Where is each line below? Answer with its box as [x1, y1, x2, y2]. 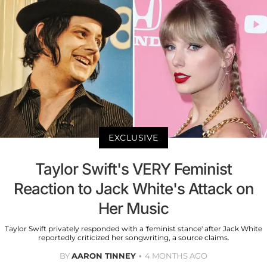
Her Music [98, 198, 169, 218]
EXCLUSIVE [108, 132, 159, 143]
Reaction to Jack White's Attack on [13, 179, 254, 198]
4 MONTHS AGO [145, 250, 207, 260]
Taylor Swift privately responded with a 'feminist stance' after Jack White [5, 223, 262, 233]
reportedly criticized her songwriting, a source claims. [38, 232, 229, 242]
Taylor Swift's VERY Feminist [35, 159, 232, 178]
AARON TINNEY [72, 250, 136, 260]
